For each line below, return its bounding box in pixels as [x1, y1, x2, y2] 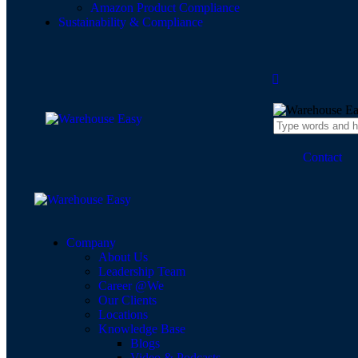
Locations [98, 308, 148, 321]
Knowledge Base [98, 322, 185, 336]
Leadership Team [98, 265, 185, 278]
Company [66, 236, 116, 249]
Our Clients [98, 293, 157, 307]
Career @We [98, 279, 164, 292]
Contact [303, 150, 343, 164]
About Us [98, 250, 148, 264]
